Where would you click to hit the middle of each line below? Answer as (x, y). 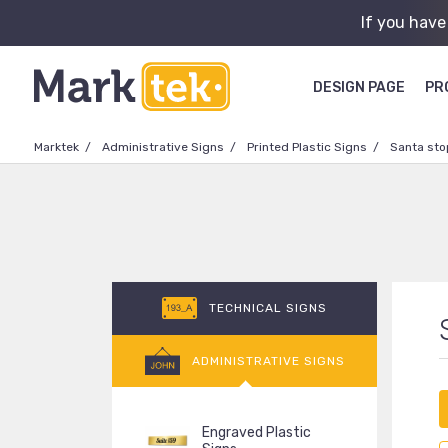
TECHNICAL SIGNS (268, 308)
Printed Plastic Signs (307, 147)
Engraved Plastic (256, 432)
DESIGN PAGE (359, 87)
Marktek (56, 147)
